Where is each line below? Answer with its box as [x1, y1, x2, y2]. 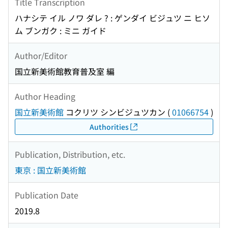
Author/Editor [15, 49, 67, 62]
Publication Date [15, 188, 78, 201]
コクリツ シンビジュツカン [64, 106, 165, 119]
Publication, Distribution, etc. [15, 148, 125, 160]
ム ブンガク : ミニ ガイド [15, 24, 106, 37]
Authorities [89, 121, 129, 132]
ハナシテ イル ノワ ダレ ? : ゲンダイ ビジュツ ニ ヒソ [15, 12, 210, 24]
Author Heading [15, 90, 75, 102]
